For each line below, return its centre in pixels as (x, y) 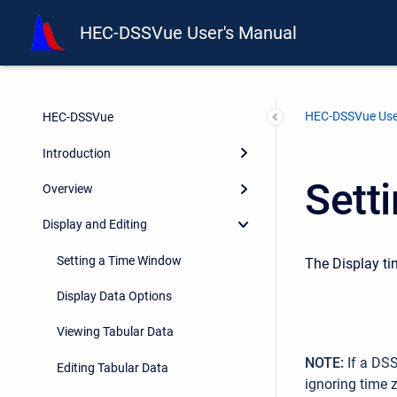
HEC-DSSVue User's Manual (189, 33)
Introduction (77, 153)
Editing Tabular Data (113, 367)
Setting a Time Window (119, 260)
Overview (68, 188)
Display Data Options (114, 296)
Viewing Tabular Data (115, 332)
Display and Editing (95, 225)
